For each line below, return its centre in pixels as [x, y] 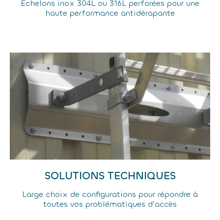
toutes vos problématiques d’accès [110, 204]
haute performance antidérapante [110, 13]
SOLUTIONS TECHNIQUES [110, 176]
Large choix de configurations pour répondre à [110, 194]
